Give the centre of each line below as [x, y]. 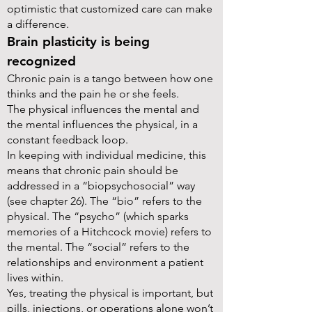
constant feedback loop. [68, 140]
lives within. [35, 278]
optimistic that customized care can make [110, 9]
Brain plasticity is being [78, 41]
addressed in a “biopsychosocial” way [101, 186]
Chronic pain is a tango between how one [110, 78]
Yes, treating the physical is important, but [110, 293]
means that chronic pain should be [93, 170]
